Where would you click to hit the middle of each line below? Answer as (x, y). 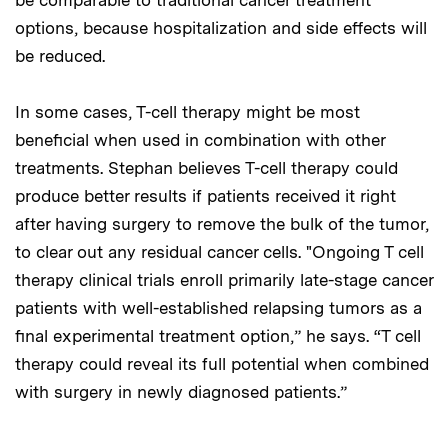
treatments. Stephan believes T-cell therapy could (206, 167)
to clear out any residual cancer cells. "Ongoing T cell (219, 251)
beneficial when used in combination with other (200, 139)
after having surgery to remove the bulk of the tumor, (222, 223)
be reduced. (60, 55)
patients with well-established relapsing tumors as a (218, 307)
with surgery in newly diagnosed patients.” (181, 391)
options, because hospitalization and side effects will (221, 27)
